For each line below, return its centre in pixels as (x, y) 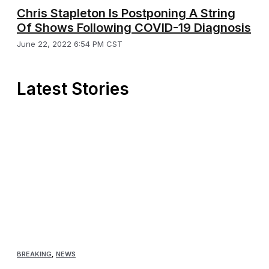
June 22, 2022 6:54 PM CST (70, 44)
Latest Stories (73, 89)
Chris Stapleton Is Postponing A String (126, 13)
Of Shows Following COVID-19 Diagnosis (134, 27)
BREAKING (34, 254)
